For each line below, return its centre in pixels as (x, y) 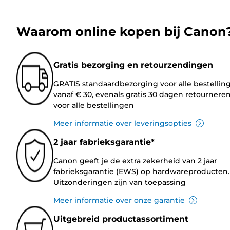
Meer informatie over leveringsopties (122, 123)
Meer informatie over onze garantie (119, 200)
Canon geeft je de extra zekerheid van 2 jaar (135, 160)
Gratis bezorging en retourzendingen (133, 65)
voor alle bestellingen (94, 105)
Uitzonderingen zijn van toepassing (120, 182)
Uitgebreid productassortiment (121, 219)
